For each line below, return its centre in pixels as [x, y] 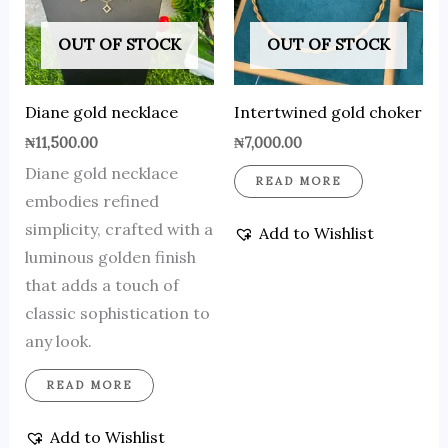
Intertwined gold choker [328, 111]
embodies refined [91, 201]
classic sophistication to [117, 313]
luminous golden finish [110, 257]
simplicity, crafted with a [118, 229]
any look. [58, 341]
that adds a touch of [101, 285]
